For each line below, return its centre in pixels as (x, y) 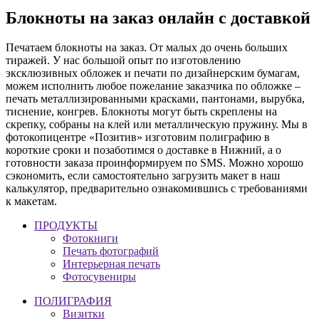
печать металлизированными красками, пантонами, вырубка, (155, 99)
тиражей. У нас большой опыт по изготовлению (123, 61)
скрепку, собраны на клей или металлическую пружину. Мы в (157, 125)
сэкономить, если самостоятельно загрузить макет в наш (143, 176)
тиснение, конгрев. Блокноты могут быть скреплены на (141, 112)
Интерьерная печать (111, 264)
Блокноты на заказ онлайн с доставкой (158, 17)
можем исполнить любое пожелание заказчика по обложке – (153, 86)
